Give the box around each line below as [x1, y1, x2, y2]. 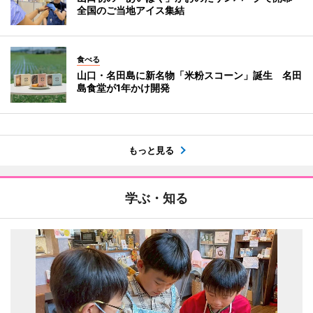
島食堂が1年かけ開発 [77, 81, 170, 94]
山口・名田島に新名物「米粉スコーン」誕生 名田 [77, 68, 302, 81]
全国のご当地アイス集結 [77, 3, 184, 16]
